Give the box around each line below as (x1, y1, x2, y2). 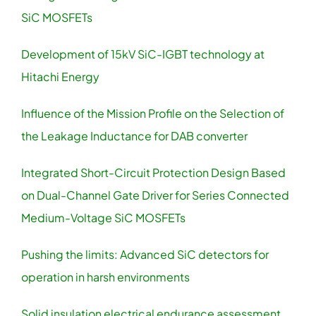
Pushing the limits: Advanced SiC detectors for (20, 246, 269, 262)
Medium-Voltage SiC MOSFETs (20, 209, 186, 225)
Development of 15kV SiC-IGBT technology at (20, 46, 265, 61)
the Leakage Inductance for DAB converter (20, 128, 248, 143)
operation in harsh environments (20, 269, 190, 284)
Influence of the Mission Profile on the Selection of (20, 105, 284, 121)
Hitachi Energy (20, 68, 99, 84)
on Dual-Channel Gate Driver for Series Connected (20, 187, 289, 202)
